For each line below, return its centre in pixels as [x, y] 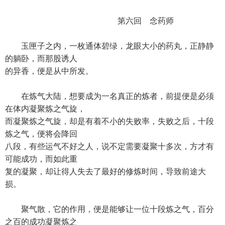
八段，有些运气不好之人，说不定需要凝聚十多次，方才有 [109, 146]
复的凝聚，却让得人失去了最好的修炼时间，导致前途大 [105, 172]
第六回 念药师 [89, 21]
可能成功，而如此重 [41, 159]
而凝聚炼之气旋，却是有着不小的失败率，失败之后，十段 [109, 121]
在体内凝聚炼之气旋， [45, 109]
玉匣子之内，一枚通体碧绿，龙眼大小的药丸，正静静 [109, 46]
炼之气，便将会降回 [41, 134]
